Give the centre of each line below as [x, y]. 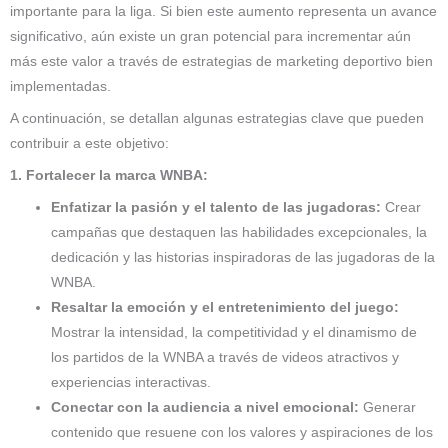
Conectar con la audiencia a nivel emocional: [205, 407]
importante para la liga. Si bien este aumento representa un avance [223, 12]
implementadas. [60, 87]
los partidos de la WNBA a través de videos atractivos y [225, 357]
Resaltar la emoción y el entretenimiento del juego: [225, 307]
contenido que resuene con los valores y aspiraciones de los [242, 432]
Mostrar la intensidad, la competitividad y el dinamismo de [234, 332]
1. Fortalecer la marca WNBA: [109, 175]
